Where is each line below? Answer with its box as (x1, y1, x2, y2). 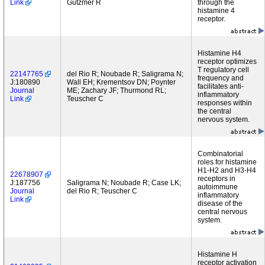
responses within (198, 99, 252, 107)
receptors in (198, 174, 235, 183)
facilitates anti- (198, 82, 244, 91)
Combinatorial (198, 150, 243, 158)
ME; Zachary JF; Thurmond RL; (67, 86, 166, 95)
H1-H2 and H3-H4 (198, 166, 256, 174)
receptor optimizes (198, 57, 257, 66)
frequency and (198, 74, 244, 82)
